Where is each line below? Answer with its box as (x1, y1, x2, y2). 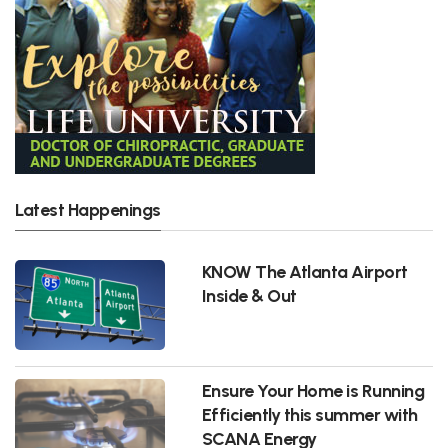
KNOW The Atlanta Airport (201, 260, 408, 282)
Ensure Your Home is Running (201, 379, 425, 401)
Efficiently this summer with (201, 403, 418, 425)
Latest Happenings (15, 199, 161, 220)
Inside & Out (201, 284, 297, 306)
